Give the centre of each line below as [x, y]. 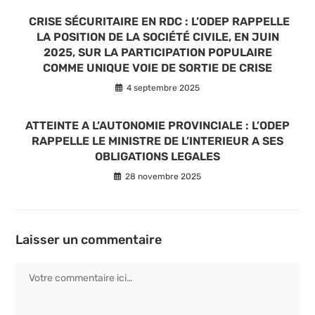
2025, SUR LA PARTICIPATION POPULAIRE [157, 53]
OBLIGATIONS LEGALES [157, 157]
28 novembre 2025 [163, 177]
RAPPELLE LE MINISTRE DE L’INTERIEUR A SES [157, 141]
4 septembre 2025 [163, 88]
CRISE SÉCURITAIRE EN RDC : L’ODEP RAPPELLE [157, 22]
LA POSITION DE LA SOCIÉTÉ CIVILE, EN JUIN [157, 37]
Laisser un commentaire [89, 240]
